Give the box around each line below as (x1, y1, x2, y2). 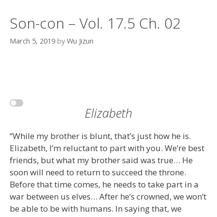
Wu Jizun (67, 36, 93, 46)
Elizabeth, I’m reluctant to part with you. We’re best (10, 142, 204, 154)
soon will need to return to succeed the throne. (10, 167, 186, 178)
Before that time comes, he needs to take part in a (10, 179, 199, 190)
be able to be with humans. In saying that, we (10, 203, 182, 215)
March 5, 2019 (10, 36, 55, 46)
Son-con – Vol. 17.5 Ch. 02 (10, 13, 181, 33)
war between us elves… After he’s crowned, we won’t (10, 191, 206, 202)
